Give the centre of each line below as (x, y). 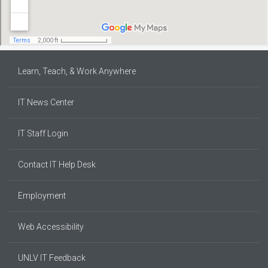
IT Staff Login (43, 133)
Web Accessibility (51, 227)
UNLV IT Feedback (52, 258)
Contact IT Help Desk (57, 165)
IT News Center (46, 102)
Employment (42, 196)
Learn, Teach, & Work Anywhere (77, 71)
